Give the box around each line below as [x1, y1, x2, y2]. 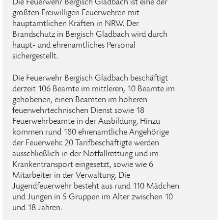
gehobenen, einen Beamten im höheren [12, 96, 147, 105]
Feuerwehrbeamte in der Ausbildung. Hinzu [12, 117, 160, 126]
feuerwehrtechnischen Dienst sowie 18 [12, 107, 144, 115]
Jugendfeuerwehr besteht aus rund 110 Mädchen [12, 182, 179, 191]
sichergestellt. [12, 52, 58, 61]
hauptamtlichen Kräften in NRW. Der [12, 20, 139, 28]
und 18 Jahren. [12, 204, 62, 213]
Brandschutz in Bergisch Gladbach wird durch [12, 30, 167, 39]
